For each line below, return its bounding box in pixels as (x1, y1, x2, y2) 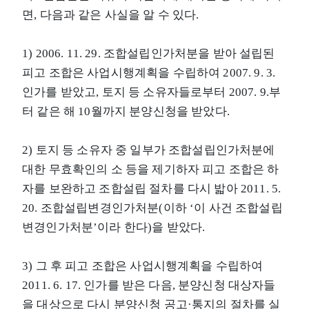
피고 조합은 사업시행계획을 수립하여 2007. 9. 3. (22, 66, 276, 79)
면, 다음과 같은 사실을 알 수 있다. (22, 8, 199, 21)
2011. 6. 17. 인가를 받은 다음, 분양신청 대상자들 (22, 278, 276, 292)
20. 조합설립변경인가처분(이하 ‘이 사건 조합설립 (22, 201, 283, 215)
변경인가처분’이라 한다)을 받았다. (22, 220, 206, 234)
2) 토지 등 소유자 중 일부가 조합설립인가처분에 (22, 143, 275, 157)
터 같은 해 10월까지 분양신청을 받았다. (22, 104, 230, 118)
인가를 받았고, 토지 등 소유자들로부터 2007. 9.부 (22, 85, 281, 99)
